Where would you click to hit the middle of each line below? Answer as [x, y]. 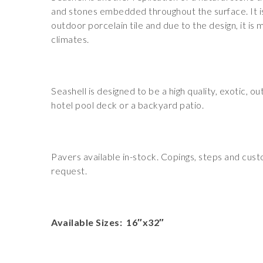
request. [69, 171]
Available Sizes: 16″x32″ [108, 222]
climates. [70, 39]
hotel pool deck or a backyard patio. [127, 105]
